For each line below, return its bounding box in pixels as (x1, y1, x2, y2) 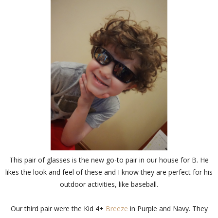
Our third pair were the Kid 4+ (10, 203, 106, 213)
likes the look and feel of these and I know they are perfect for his (5, 167, 213, 177)
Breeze (105, 203, 128, 213)
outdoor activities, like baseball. (60, 179, 158, 189)
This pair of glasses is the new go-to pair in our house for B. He (9, 155, 209, 164)
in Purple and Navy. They (127, 203, 208, 213)
